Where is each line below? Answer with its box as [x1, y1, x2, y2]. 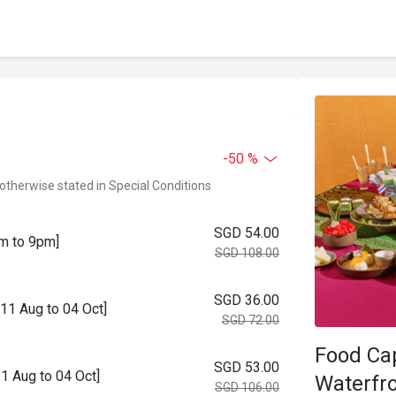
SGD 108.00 [215, 246, 279, 260]
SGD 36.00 [214, 292, 279, 308]
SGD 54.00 [214, 225, 279, 241]
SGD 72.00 [222, 313, 279, 327]
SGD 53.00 [214, 359, 279, 376]
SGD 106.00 [215, 380, 279, 394]
